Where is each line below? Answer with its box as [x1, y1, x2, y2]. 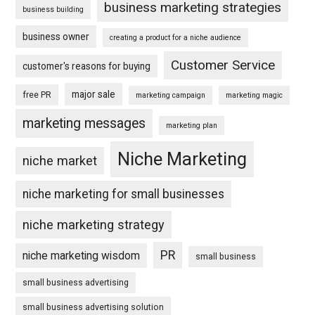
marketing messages [22, 115, 146, 132]
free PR [22, 90, 52, 101]
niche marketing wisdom [22, 249, 141, 263]
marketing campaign [136, 91, 206, 101]
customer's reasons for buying [22, 60, 151, 72]
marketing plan [166, 121, 218, 131]
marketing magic [226, 91, 283, 101]
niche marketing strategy [22, 217, 165, 233]
